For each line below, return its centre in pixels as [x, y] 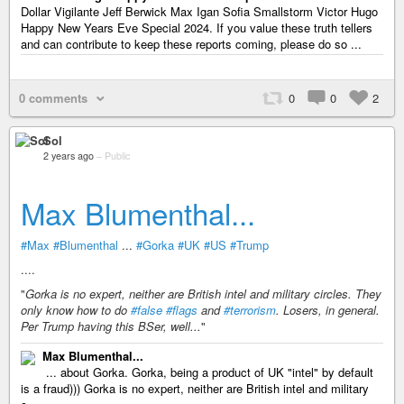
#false [147, 310]
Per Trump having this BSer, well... [111, 326]
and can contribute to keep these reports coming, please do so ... [191, 44]
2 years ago [69, 156]
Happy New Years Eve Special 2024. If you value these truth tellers [197, 28]
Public [117, 156]
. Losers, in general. [328, 310]
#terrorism [250, 310]
